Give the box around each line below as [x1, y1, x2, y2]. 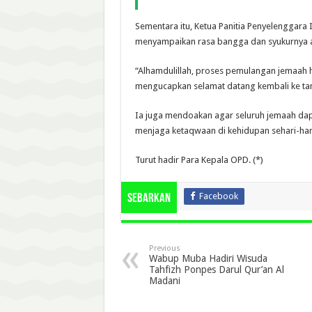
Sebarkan [127, 192, 171, 205]
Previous [148, 243, 180, 253]
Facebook [198, 190, 238, 201]
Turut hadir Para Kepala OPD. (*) [134, 154, 263, 165]
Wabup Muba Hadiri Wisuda [148, 252, 267, 264]
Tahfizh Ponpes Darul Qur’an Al [148, 263, 284, 275]
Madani [148, 274, 180, 286]
